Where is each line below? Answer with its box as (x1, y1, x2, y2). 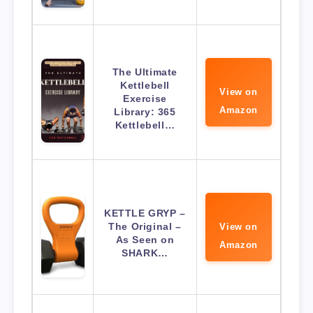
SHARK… (122, 247, 168, 259)
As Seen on (115, 233, 175, 245)
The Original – (108, 220, 182, 232)
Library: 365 (114, 105, 176, 117)
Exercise (123, 92, 167, 104)
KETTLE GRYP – (104, 207, 186, 219)
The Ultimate (112, 66, 178, 78)
